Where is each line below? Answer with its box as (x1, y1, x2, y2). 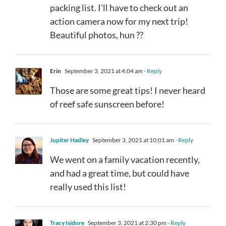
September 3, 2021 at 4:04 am (64, 67, 143, 75)
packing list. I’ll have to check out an (50, 2, 188, 13)
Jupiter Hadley (50, 136, 89, 144)
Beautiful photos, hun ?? (50, 29, 143, 40)
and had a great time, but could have (50, 167, 189, 179)
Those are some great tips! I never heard (50, 84, 205, 96)
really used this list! (50, 181, 126, 192)
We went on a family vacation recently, (50, 153, 200, 165)
